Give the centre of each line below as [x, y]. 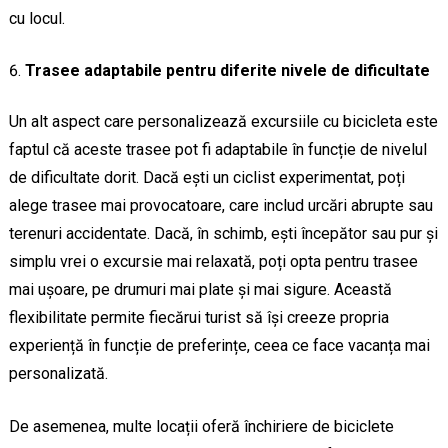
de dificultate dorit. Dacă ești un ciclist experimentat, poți [206, 178]
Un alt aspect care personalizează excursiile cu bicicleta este [223, 122]
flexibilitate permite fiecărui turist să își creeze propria [198, 318]
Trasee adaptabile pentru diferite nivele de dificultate [227, 71]
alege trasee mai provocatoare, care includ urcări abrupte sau [220, 206]
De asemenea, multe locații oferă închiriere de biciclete [201, 427]
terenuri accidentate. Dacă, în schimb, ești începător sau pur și [223, 234]
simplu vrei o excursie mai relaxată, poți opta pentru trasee [213, 262]
